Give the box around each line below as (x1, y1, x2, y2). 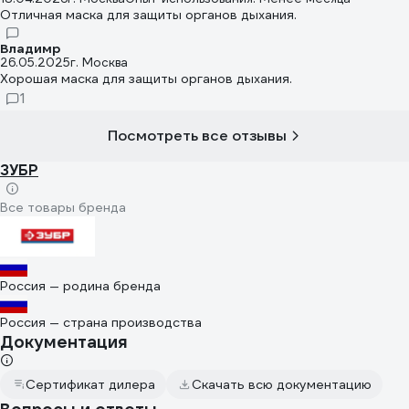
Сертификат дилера (26, 375, 155, 393)
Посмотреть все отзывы (108, 125, 287, 145)
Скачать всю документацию (192, 375, 372, 393)
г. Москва (70, 54, 128, 70)
